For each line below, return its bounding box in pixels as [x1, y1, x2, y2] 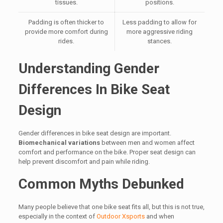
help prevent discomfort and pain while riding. [18, 158, 150, 166]
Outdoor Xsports [96, 213, 145, 221]
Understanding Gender [18, 60, 159, 77]
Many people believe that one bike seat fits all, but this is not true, [18, 203, 205, 211]
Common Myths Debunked [18, 176, 184, 193]
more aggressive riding [126, 28, 193, 36]
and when [144, 213, 174, 221]
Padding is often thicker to [28, 18, 105, 26]
